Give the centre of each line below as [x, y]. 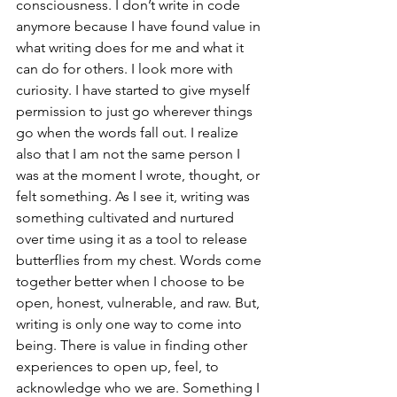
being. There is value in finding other [133, 345]
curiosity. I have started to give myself [135, 90]
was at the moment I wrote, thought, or [140, 175]
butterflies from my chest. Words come [140, 260]
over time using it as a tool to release [133, 238]
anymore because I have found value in [140, 26]
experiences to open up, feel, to [119, 366]
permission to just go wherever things [136, 111]
